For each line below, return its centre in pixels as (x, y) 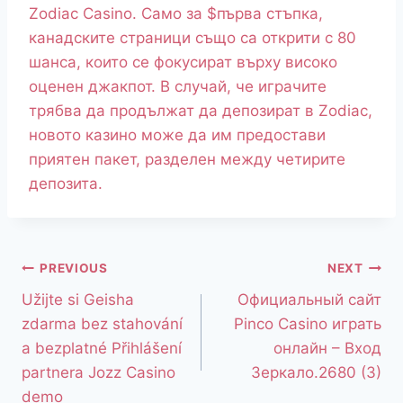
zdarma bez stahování (102, 323)
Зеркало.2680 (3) (316, 372)
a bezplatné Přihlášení (102, 348)
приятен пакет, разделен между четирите (187, 159)
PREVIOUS (74, 269)
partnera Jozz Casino (99, 372)
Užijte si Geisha (78, 299)
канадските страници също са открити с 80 (193, 37)
